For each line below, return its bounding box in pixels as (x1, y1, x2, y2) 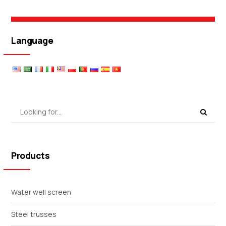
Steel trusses (11, 209, 57, 219)
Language (11, 34, 53, 47)
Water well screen (11, 187, 72, 197)
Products (11, 149, 50, 162)
